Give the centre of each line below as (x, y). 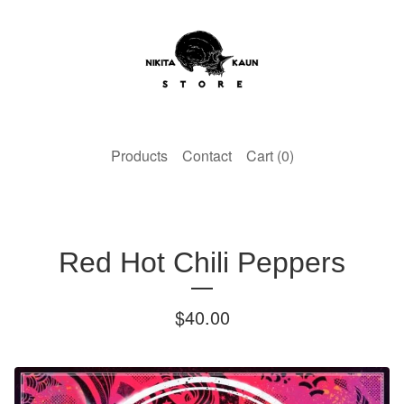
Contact (207, 155)
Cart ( (263, 155)
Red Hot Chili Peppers (202, 262)
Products (139, 155)
